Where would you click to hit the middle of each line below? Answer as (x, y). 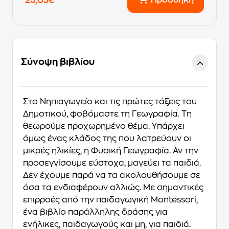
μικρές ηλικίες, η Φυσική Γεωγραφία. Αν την (111, 151)
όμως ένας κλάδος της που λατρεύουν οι (107, 139)
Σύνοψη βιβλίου (58, 62)
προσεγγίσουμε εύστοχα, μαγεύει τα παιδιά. (112, 163)
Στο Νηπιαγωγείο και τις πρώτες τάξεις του (110, 102)
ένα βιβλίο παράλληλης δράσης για (95, 212)
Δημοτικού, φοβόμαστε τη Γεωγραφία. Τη (107, 114)
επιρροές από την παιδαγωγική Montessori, (110, 200)
